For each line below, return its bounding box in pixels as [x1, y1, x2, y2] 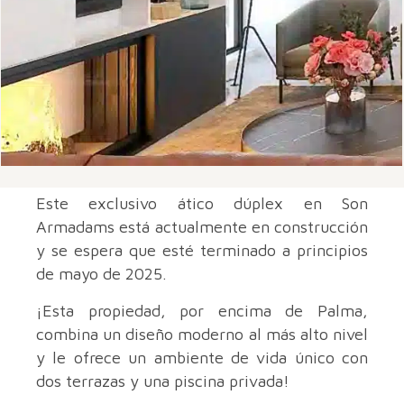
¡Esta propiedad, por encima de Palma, [36, 301, 368, 321]
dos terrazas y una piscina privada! [36, 372, 289, 391]
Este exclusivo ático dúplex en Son [36, 194, 368, 214]
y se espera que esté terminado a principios [36, 241, 368, 261]
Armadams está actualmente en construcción [36, 217, 368, 237]
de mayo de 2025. [36, 264, 167, 284]
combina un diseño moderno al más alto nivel [36, 325, 368, 344]
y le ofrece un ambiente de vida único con [36, 348, 368, 368]
